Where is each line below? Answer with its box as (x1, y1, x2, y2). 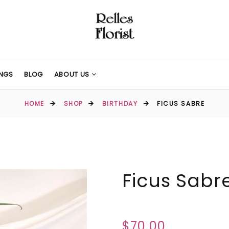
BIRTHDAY (102, 99, 138, 108)
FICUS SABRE (157, 99, 205, 108)
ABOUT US (54, 70, 91, 79)
